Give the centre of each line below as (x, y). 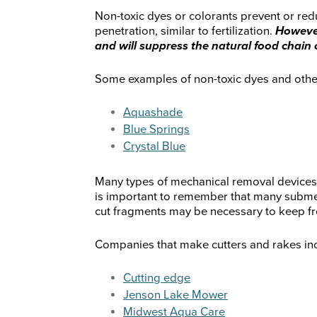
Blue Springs (156, 130)
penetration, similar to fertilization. (185, 31)
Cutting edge (157, 278)
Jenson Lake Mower (175, 295)
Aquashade (153, 113)
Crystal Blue (154, 147)
